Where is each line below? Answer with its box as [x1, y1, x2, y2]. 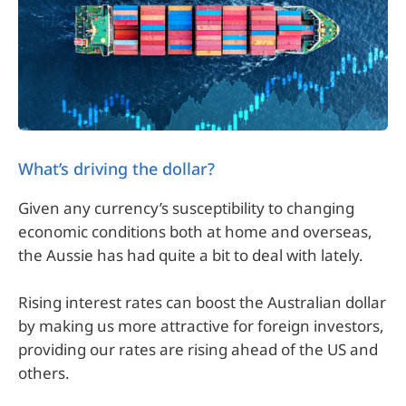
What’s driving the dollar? [18, 158, 215, 180]
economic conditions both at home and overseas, [18, 221, 372, 243]
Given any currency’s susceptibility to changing [18, 198, 354, 219]
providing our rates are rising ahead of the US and [18, 338, 378, 360]
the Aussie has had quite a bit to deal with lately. [18, 245, 363, 266]
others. [18, 362, 70, 383]
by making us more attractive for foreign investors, [18, 314, 384, 336]
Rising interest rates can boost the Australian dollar [18, 291, 386, 313]
